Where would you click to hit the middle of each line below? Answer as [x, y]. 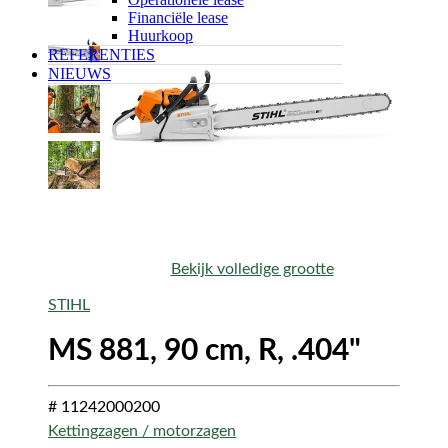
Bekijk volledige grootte [252, 268]
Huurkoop [160, 35]
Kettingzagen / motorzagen [142, 430]
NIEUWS [79, 73]
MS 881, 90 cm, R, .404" [204, 350]
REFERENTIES [101, 54]
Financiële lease [178, 17]
